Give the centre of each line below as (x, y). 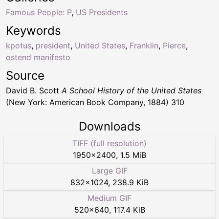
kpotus (19, 46)
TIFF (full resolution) (109, 143)
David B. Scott (34, 91)
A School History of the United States (131, 91)
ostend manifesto (38, 57)
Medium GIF (109, 198)
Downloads (109, 127)
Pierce (174, 46)
